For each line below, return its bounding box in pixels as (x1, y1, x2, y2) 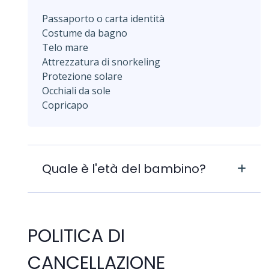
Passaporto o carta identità (42, 11, 165, 25)
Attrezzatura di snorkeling (42, 55, 160, 68)
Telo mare (42, 40, 88, 54)
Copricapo (42, 98, 88, 112)
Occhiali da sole (42, 83, 110, 97)
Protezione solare (42, 69, 122, 83)
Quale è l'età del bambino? (42, 160, 206, 177)
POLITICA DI (28, 223, 125, 249)
